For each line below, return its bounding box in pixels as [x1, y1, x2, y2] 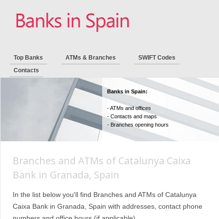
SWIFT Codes [138, 54, 175, 61]
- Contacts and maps [107, 113, 157, 119]
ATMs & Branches [66, 54, 116, 61]
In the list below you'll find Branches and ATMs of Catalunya [13, 191, 197, 198]
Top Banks [14, 54, 43, 61]
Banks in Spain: [107, 88, 148, 94]
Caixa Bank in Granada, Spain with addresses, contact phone [13, 203, 202, 210]
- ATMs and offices [107, 105, 151, 111]
